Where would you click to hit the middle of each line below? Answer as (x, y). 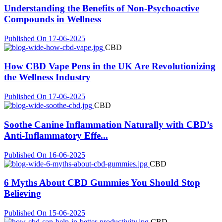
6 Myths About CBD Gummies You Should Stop (102, 183)
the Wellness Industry (47, 77)
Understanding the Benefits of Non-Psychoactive (102, 8)
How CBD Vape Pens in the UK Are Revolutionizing (110, 66)
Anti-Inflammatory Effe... (56, 135)
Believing (23, 194)
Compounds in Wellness (53, 19)
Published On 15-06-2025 (45, 213)
